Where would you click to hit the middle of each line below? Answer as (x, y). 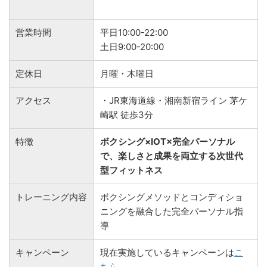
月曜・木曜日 (127, 73)
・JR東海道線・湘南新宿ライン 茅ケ (174, 100)
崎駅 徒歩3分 (127, 114)
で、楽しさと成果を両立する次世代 (172, 156)
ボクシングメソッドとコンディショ (172, 197)
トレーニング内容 (51, 197)
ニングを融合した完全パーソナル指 (172, 211)
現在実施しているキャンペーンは (167, 252)
